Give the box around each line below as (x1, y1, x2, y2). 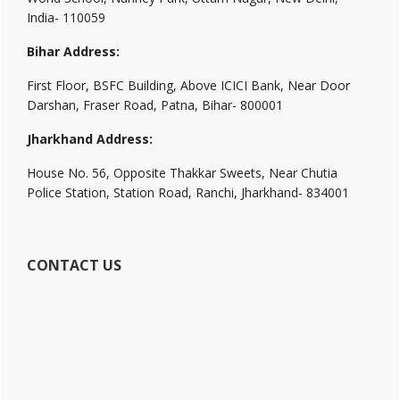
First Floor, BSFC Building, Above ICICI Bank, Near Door (27, 77, 350, 95)
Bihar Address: (27, 43, 120, 61)
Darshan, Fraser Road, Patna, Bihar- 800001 (27, 96, 283, 114)
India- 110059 (27, 9, 105, 27)
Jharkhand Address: (27, 130, 153, 148)
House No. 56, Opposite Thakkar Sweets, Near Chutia (27, 164, 337, 182)
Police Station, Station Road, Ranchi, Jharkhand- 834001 (27, 184, 349, 202)
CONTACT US (27, 255, 121, 276)
